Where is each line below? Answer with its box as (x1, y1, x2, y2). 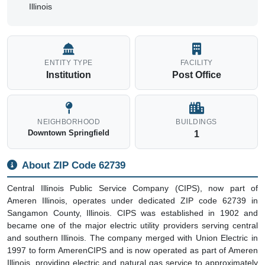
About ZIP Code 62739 (22, 160, 125, 172)
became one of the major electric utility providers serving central (7, 220, 258, 230)
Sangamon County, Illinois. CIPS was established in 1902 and (7, 208, 258, 218)
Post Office (172, 70, 221, 80)
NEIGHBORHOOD (37, 118, 100, 127)
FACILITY (180, 59, 213, 67)
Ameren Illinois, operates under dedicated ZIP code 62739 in (7, 195, 258, 205)
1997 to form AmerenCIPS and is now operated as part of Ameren (7, 245, 258, 255)
